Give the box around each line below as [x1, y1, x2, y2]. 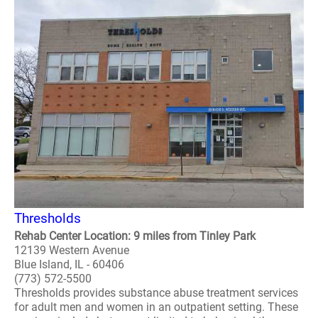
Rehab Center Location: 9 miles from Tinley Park [14, 229, 256, 243]
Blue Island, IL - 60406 [14, 258, 124, 271]
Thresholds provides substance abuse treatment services [14, 286, 298, 300]
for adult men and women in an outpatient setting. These [14, 300, 298, 314]
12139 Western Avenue [14, 243, 129, 257]
